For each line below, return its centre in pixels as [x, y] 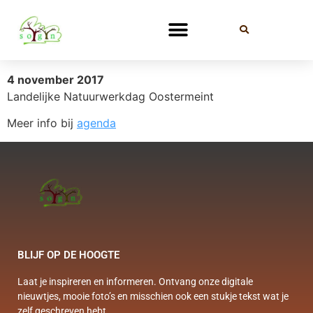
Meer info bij [42, 123]
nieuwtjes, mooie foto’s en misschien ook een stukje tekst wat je [153, 297]
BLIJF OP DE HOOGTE [68, 255]
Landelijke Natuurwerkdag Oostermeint [110, 96]
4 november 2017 [56, 79]
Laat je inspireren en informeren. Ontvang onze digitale [135, 282]
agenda [96, 123]
